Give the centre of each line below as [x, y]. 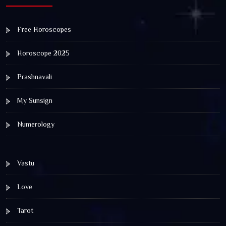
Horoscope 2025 [42, 53]
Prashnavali [34, 76]
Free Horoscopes [43, 29]
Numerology [35, 124]
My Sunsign [34, 100]
